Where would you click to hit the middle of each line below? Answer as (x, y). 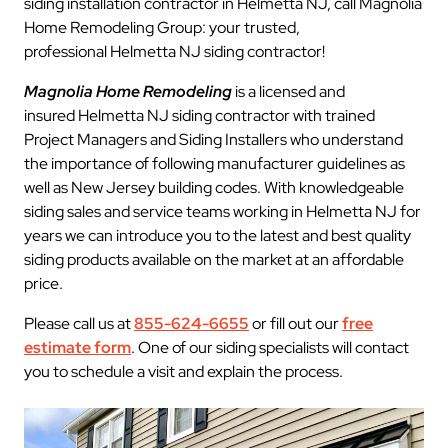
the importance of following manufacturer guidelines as (214, 163)
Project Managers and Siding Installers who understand (213, 139)
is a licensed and (288, 91)
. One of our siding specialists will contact (270, 347)
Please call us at (79, 323)
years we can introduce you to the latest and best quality (217, 235)
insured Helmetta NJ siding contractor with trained (199, 115)
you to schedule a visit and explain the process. (183, 371)
